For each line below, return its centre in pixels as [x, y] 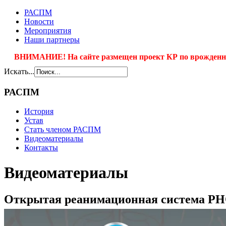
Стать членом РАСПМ [63, 130]
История [39, 111]
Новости [39, 21]
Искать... [19, 71]
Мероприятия [48, 31]
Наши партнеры [52, 40]
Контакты [41, 148]
